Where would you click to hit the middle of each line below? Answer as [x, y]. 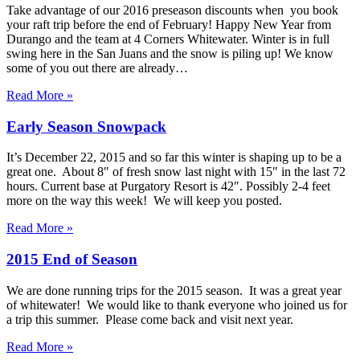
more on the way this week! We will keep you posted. [144, 201]
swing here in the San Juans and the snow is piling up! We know [170, 53]
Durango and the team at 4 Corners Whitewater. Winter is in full [168, 39]
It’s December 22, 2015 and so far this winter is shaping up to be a [174, 157]
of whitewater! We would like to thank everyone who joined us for [177, 305]
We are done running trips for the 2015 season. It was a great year [174, 290]
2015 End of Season [72, 259]
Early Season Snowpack [86, 126]
